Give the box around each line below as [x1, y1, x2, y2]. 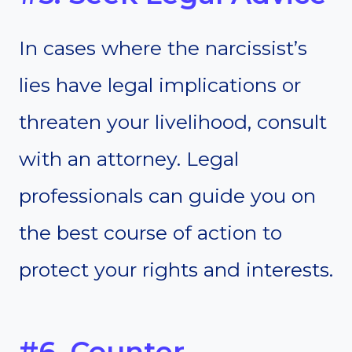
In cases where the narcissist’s [19, 36, 307, 60]
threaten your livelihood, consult [19, 110, 327, 134]
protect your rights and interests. [19, 258, 333, 282]
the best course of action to [19, 221, 282, 245]
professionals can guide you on [19, 184, 316, 208]
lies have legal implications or [19, 73, 301, 97]
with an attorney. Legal [19, 147, 239, 171]
